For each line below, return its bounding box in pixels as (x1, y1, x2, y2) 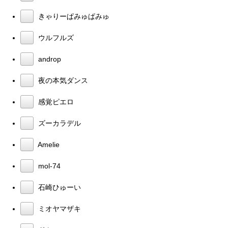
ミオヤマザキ (36, 204, 81, 213)
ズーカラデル (36, 119, 81, 127)
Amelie (36, 140, 60, 149)
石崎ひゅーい (36, 183, 81, 191)
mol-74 (36, 161, 61, 170)
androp (36, 54, 61, 63)
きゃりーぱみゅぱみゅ (36, 12, 109, 20)
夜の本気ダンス (36, 76, 88, 84)
